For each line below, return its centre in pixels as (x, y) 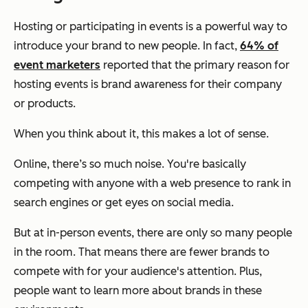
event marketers (57, 65)
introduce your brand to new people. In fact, (127, 45)
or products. (45, 103)
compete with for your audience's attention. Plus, (138, 271)
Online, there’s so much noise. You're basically (130, 164)
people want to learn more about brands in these (138, 290)
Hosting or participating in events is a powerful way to (151, 26)
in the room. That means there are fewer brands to (142, 252)
